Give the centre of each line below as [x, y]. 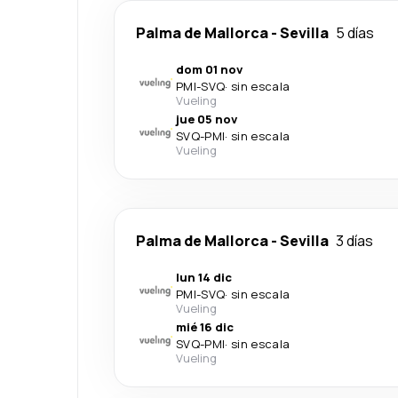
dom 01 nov [209, 69]
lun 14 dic [204, 277]
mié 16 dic [205, 327]
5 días [355, 33]
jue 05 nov [207, 119]
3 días [354, 241]
